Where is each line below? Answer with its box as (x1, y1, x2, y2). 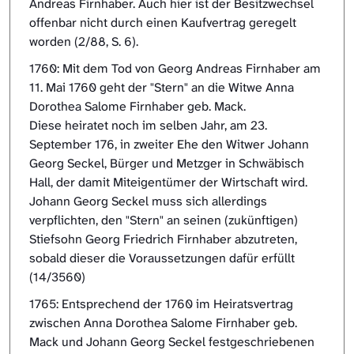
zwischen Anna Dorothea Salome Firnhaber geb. (29, 314, 297, 332)
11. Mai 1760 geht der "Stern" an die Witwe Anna (29, 79, 294, 96)
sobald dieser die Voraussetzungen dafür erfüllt (29, 250, 295, 267)
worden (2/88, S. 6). (29, 33, 138, 51)
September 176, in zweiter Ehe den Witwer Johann (29, 136, 309, 153)
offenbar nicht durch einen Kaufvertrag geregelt (29, 14, 296, 32)
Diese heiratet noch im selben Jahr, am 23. (29, 117, 267, 134)
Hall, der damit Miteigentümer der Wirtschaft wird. (29, 174, 307, 191)
